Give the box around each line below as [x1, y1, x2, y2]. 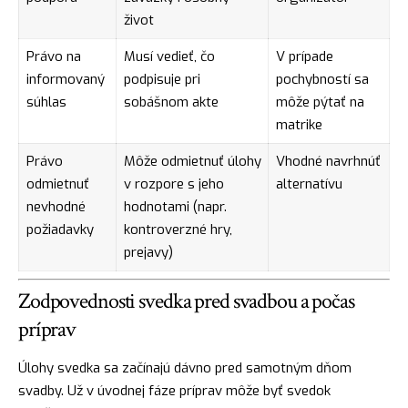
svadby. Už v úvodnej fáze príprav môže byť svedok [18, 382, 331, 401]
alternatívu [275, 175, 342, 194]
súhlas [25, 93, 66, 112]
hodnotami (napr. [123, 198, 227, 217]
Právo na [25, 47, 81, 66]
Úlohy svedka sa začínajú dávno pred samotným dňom [18, 359, 352, 378]
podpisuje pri [123, 70, 200, 89]
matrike [275, 116, 322, 135]
